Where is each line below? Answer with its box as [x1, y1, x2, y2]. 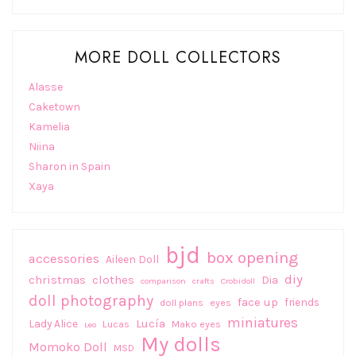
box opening [207, 248, 298, 268]
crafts [192, 276, 215, 287]
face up [238, 295, 278, 310]
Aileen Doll [106, 253, 159, 266]
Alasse [29, 80, 63, 95]
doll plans [160, 297, 203, 309]
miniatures [227, 315, 298, 331]
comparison [141, 276, 186, 287]
